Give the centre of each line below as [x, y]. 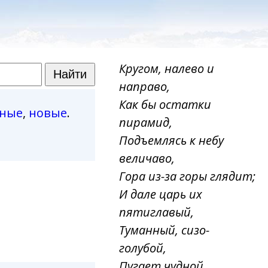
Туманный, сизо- [165, 230]
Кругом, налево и [167, 68]
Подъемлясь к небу [172, 140]
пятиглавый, [157, 212]
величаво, [147, 158]
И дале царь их [161, 194]
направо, [145, 86]
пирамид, [146, 122]
